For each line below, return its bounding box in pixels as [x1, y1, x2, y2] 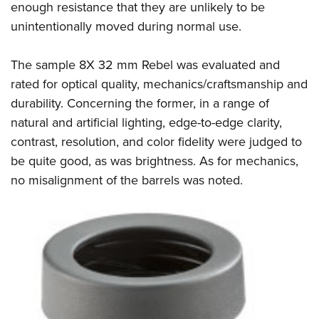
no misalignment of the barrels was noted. [11, 170, 243, 189]
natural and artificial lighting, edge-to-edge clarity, [11, 113, 282, 131]
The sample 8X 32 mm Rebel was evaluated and [11, 55, 280, 73]
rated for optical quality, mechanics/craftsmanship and [11, 74, 308, 93]
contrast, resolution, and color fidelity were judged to [11, 132, 302, 150]
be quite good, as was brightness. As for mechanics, [11, 151, 298, 169]
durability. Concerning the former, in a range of [11, 93, 269, 112]
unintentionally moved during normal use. [11, 16, 241, 35]
